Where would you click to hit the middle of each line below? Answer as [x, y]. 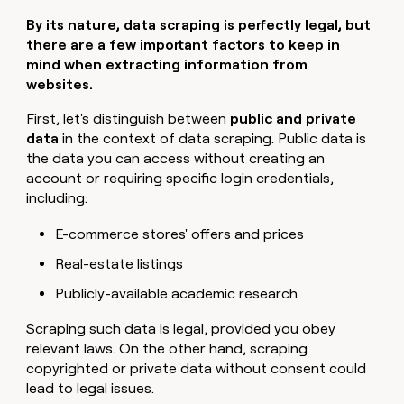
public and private [294, 118]
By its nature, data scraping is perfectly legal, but [199, 24]
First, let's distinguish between [129, 118]
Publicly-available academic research [177, 293]
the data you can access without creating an [176, 158]
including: [57, 197]
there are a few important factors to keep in [184, 44]
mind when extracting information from [167, 64]
